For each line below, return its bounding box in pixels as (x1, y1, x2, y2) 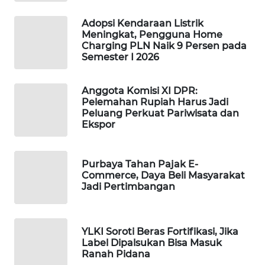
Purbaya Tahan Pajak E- (82, 158, 198, 170)
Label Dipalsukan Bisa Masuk (82, 237, 222, 248)
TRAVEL (26, 68, 53, 79)
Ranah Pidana (82, 248, 150, 260)
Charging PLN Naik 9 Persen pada (82, 40, 247, 52)
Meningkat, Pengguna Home (82, 29, 222, 41)
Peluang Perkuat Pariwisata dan (82, 108, 239, 119)
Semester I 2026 (82, 51, 159, 63)
